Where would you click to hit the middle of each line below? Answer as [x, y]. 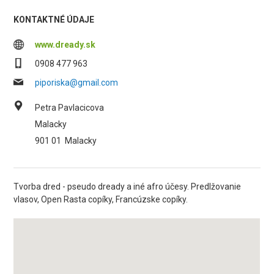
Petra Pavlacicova [70, 108]
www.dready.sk [65, 45]
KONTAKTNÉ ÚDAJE [54, 20]
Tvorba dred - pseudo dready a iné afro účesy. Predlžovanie [128, 187]
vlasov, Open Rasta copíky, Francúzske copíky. [101, 199]
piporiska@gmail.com [77, 83]
